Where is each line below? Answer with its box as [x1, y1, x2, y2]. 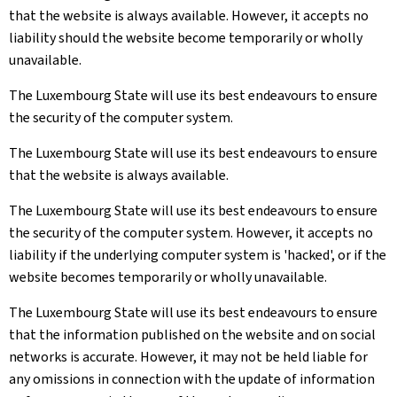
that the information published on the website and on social [9, 325, 376, 344]
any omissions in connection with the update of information [9, 370, 375, 388]
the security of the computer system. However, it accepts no [9, 223, 373, 242]
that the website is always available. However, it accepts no [9, 6, 369, 25]
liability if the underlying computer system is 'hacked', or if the [9, 245, 386, 264]
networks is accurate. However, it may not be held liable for [9, 347, 368, 366]
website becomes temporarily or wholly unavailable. [9, 268, 327, 286]
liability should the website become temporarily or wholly [9, 28, 362, 47]
